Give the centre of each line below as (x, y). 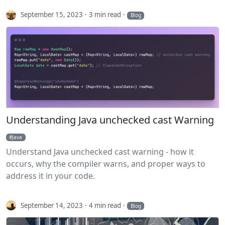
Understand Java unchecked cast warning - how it (100, 152)
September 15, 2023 (52, 15)
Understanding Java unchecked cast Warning (110, 120)
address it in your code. (50, 176)
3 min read (105, 15)
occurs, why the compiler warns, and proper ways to (106, 164)
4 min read (105, 205)
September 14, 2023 (52, 205)
